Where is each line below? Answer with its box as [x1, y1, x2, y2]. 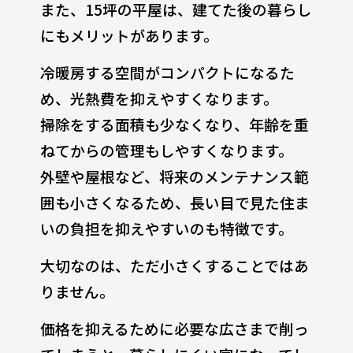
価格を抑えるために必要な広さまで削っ [39, 317, 309, 339]
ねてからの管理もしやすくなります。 [39, 139, 293, 161]
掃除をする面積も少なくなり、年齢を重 [39, 113, 309, 135]
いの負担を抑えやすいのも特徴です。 [39, 217, 293, 239]
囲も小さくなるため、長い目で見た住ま [39, 191, 310, 213]
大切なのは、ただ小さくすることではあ [39, 254, 309, 276]
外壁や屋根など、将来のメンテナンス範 [39, 165, 309, 187]
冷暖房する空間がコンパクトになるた [39, 61, 295, 83]
